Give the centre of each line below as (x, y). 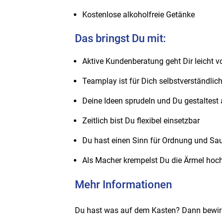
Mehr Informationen (123, 184)
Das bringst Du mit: (120, 38)
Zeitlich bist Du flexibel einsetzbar (141, 121)
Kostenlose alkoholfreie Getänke (139, 14)
